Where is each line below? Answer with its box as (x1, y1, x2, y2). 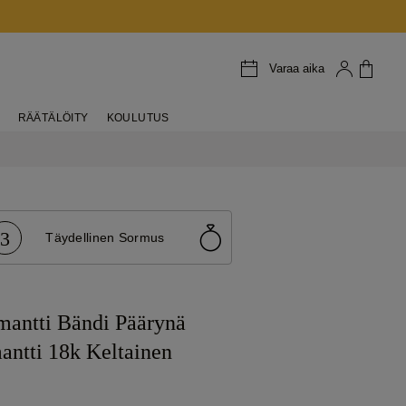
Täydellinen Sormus (45, 230, 165, 245)
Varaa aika (268, 61, 324, 75)
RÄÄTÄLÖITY (17, 111, 89, 124)
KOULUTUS (106, 111, 169, 124)
